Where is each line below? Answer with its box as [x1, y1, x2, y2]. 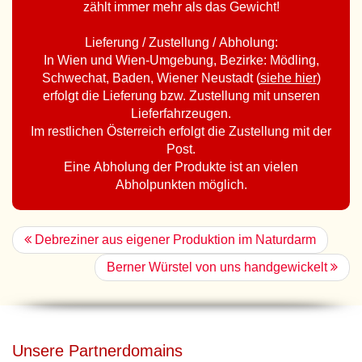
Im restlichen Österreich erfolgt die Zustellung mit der [31, 124, 331, 138]
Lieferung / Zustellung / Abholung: [84, 36, 278, 49]
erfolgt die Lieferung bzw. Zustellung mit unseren [42, 89, 320, 103]
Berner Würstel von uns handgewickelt [107, 260, 330, 274]
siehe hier [259, 71, 317, 85]
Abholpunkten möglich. [115, 178, 247, 192]
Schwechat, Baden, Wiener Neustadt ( [41, 71, 260, 85]
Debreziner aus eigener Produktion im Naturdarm [32, 233, 316, 246]
